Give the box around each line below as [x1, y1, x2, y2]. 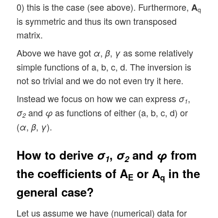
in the [165, 165, 200, 182]
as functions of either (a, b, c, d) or [53, 106, 188, 119]
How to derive [17, 146, 97, 163]
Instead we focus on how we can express [17, 92, 179, 105]
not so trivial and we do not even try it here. [17, 74, 184, 87]
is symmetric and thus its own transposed [17, 15, 177, 28]
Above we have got [17, 46, 94, 59]
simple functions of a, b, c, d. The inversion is [17, 60, 192, 73]
